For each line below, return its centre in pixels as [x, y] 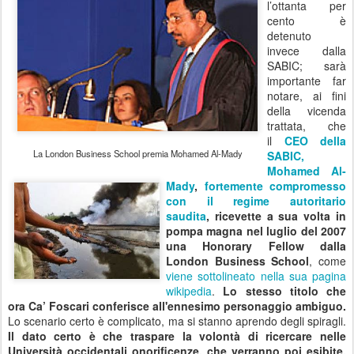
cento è [307, 21]
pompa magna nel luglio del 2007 [256, 231]
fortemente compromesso [275, 186]
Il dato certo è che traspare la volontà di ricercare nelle [177, 336]
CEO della [315, 141]
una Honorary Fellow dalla [256, 246]
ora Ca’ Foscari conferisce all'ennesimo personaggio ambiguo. [177, 306]
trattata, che [307, 126]
